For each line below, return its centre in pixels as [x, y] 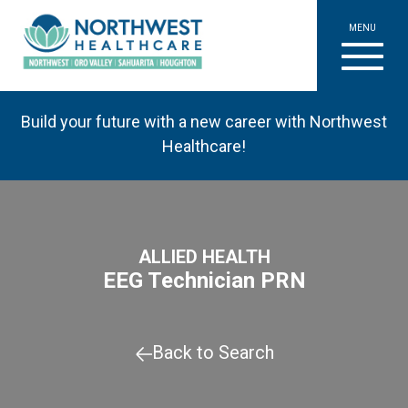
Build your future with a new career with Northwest [204, 122]
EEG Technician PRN [204, 280]
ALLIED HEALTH [204, 257]
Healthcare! [204, 146]
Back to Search [213, 352]
